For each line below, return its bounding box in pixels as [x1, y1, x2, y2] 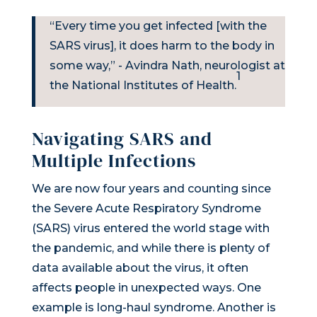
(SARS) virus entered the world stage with [31, 221, 270, 235]
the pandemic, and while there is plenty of [31, 241, 270, 255]
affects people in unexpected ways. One [31, 280, 261, 294]
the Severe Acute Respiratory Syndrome [31, 201, 261, 215]
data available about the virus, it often [31, 260, 248, 275]
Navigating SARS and [31, 125, 212, 151]
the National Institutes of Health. [49, 78, 236, 92]
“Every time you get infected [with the [49, 18, 267, 33]
